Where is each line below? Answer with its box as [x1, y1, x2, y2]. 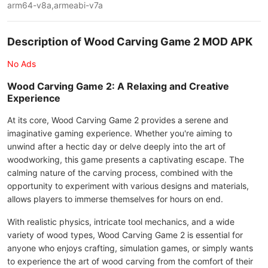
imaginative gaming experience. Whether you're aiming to [7, 128, 232, 138]
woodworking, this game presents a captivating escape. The [7, 154, 244, 165]
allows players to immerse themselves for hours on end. [7, 194, 223, 204]
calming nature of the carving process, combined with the [7, 167, 233, 178]
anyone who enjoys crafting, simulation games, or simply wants [7, 243, 253, 253]
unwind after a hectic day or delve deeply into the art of [7, 141, 226, 151]
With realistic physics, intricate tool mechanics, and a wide [7, 217, 234, 227]
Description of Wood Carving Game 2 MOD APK [7, 35, 252, 48]
